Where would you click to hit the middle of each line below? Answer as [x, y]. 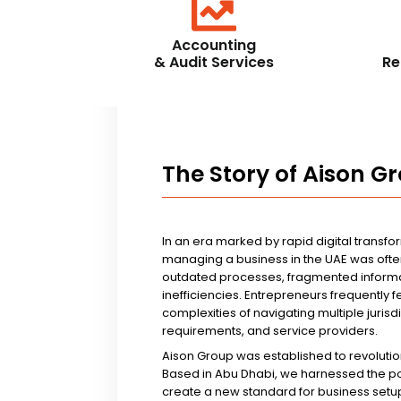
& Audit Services [214, 62]
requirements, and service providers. [270, 331]
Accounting [214, 45]
